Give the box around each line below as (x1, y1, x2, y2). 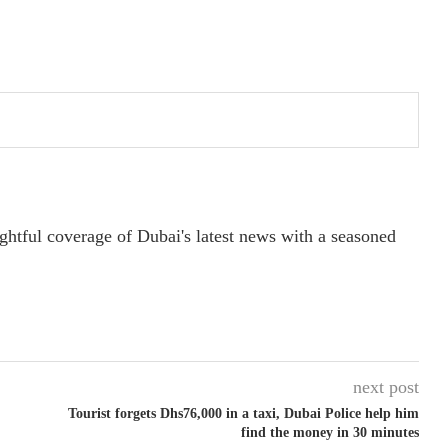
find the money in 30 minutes (240, 425, 419, 441)
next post (352, 377, 419, 398)
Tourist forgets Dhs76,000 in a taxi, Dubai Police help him (67, 406, 419, 422)
